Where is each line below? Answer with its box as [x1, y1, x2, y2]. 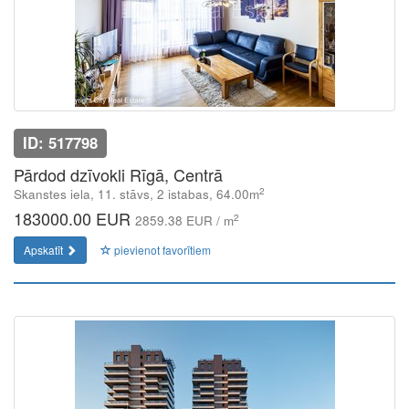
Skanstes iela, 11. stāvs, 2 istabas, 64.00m [14, 185, 259, 203]
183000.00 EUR [14, 206, 135, 230]
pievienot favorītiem [111, 242, 211, 257]
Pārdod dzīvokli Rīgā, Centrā [14, 163, 223, 186]
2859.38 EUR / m [135, 212, 234, 229]
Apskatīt [24, 242, 66, 257]
